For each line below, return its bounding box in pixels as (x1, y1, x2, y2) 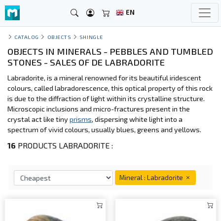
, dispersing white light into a (92, 115, 183, 123)
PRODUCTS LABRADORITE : (16, 141, 113, 150)
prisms (70, 115, 92, 123)
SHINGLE (79, 34, 103, 40)
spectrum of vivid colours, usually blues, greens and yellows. (7, 125, 201, 134)
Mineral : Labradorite (119, 173, 184, 182)
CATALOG (14, 34, 39, 40)
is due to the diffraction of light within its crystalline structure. (7, 94, 205, 103)
